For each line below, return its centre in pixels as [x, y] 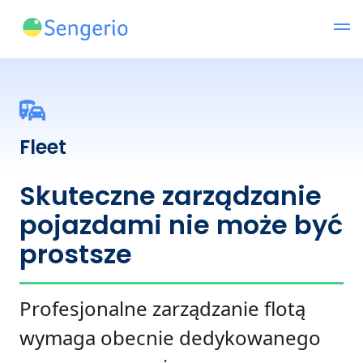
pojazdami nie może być [181, 225]
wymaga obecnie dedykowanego [170, 337]
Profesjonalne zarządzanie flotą [162, 308]
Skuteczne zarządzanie [171, 196]
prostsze [76, 254]
